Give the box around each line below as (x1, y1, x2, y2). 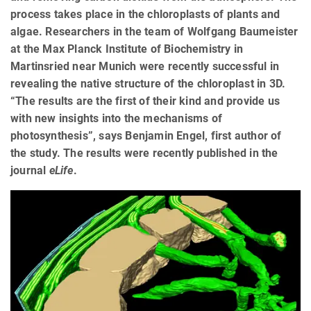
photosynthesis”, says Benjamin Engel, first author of (10, 128, 282, 142)
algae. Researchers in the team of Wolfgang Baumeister (10, 24, 299, 38)
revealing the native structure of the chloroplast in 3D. (10, 76, 286, 90)
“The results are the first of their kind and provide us (10, 94, 280, 108)
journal (10, 163, 49, 177)
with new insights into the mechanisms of (10, 111, 222, 125)
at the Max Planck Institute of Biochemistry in (10, 42, 244, 56)
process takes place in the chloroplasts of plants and (10, 7, 280, 21)
